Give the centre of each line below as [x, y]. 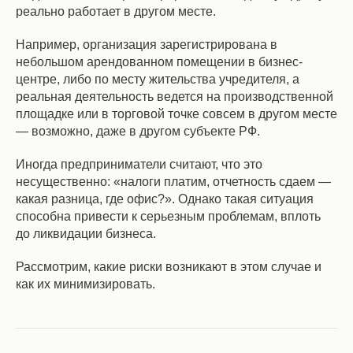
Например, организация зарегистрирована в [147, 45]
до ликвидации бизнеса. [86, 234]
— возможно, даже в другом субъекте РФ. [138, 131]
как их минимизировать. [85, 284]
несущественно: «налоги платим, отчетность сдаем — [173, 182]
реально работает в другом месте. [116, 11]
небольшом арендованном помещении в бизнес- [159, 62]
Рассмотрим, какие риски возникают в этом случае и [169, 267]
